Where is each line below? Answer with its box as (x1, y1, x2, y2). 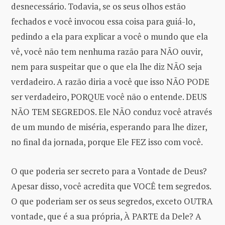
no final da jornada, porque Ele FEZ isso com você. (11, 136, 203, 148)
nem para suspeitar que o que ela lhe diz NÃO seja (11, 61, 202, 73)
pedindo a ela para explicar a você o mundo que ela (11, 31, 208, 43)
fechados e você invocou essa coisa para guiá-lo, (11, 16, 195, 28)
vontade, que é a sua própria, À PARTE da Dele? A (11, 210, 201, 222)
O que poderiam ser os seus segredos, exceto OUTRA (11, 195, 213, 207)
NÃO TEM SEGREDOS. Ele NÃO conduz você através (11, 106, 212, 118)
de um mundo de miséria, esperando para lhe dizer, (11, 121, 207, 133)
